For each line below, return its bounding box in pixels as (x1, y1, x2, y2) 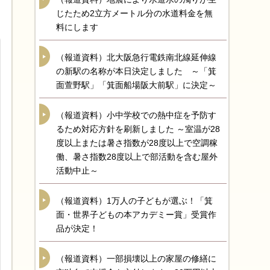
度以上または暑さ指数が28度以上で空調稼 (56, 138, 218, 148)
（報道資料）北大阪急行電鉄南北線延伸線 (56, 52, 216, 62)
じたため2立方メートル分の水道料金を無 (56, 8, 213, 18)
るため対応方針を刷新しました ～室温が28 (56, 124, 220, 134)
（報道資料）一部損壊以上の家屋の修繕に (56, 254, 216, 263)
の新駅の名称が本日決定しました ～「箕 (56, 66, 216, 76)
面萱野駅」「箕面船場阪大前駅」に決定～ (56, 80, 216, 90)
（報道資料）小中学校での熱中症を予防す (56, 110, 216, 120)
